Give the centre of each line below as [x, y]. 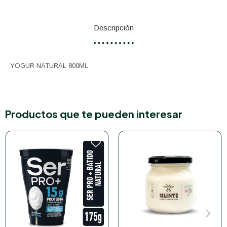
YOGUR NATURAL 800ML [49, 66]
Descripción [113, 28]
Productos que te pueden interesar [94, 114]
